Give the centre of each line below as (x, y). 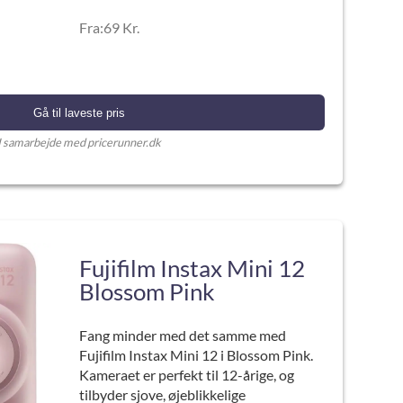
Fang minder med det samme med (182, 335)
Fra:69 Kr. (109, 27)
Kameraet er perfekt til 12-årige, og (186, 375)
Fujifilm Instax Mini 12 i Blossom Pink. (196, 355)
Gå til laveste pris (79, 112)
